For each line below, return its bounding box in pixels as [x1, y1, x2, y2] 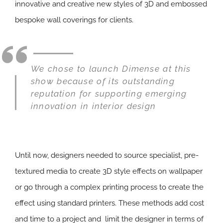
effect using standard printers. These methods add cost [15, 199, 204, 208]
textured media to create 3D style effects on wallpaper [15, 167, 203, 176]
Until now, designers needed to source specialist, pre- [15, 151, 199, 160]
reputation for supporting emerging [31, 89, 187, 99]
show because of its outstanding [31, 76, 175, 87]
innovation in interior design [31, 101, 156, 111]
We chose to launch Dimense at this [31, 64, 191, 74]
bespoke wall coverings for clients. [15, 15, 133, 25]
